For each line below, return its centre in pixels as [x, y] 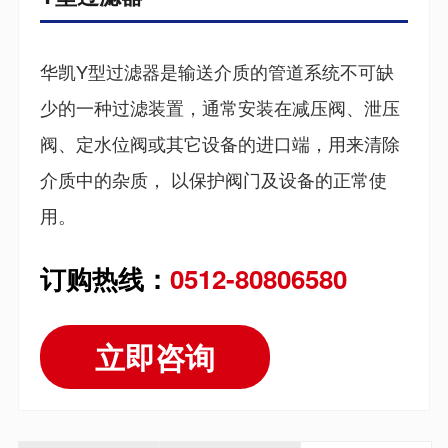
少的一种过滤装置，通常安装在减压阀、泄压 [219, 107]
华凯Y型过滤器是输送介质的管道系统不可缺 [216, 71]
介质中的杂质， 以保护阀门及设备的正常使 [213, 179]
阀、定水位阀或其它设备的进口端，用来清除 [219, 143]
